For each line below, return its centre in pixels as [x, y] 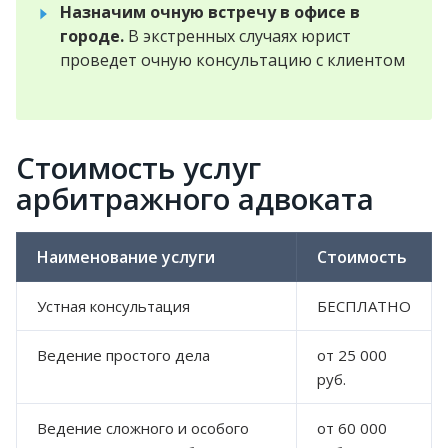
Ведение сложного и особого [143, 427]
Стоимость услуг [138, 167]
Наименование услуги [126, 256]
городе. [92, 35]
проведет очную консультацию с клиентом [232, 59]
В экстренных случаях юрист [237, 35]
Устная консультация [113, 305]
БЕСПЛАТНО [364, 305]
